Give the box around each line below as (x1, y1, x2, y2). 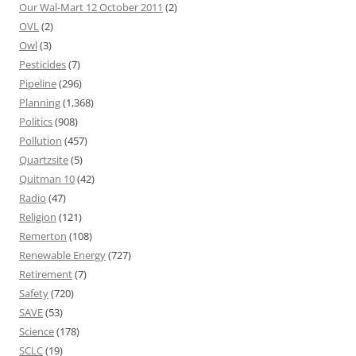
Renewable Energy (19, 248, 106, 262)
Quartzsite (19, 153, 68, 167)
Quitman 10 (19, 172, 75, 186)
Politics (19, 114, 52, 129)
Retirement (19, 267, 72, 281)
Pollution (19, 133, 62, 148)
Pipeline (19, 76, 56, 91)
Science (19, 324, 54, 339)
